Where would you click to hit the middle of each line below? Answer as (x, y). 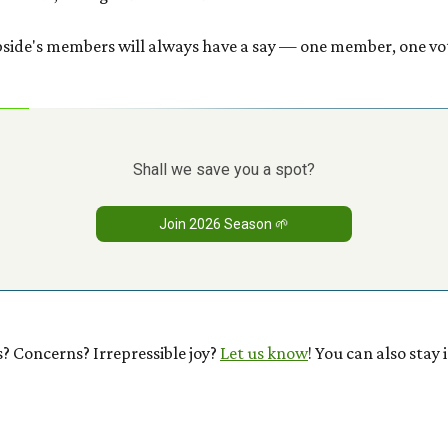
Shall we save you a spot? (224, 170)
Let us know (264, 352)
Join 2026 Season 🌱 (224, 224)
